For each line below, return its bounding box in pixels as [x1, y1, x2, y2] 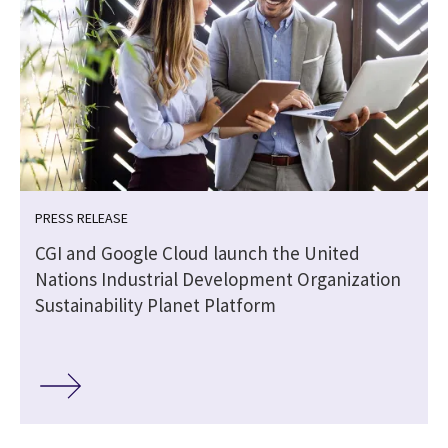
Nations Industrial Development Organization [35, 267, 401, 292]
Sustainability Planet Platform [35, 293, 276, 318]
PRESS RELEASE [35, 209, 128, 228]
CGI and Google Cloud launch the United [35, 241, 360, 266]
